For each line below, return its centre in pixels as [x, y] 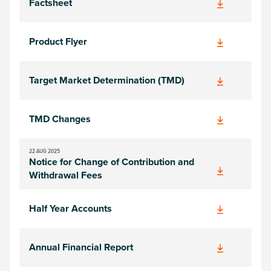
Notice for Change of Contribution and [112, 162]
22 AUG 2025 [44, 151]
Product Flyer [58, 41]
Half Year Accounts [70, 208]
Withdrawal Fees [66, 175]
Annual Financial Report [81, 247]
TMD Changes [60, 119]
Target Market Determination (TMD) [107, 80]
